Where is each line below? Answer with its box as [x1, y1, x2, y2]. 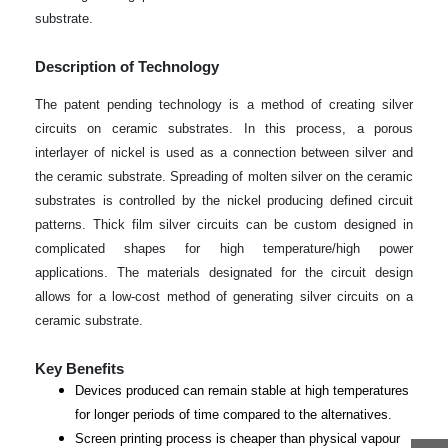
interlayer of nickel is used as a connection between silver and [35, 144, 413, 160]
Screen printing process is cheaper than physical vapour [75, 430, 400, 446]
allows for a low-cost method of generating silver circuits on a [35, 288, 413, 304]
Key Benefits [35, 360, 124, 377]
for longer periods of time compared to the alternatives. [75, 406, 392, 422]
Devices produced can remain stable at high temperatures [75, 382, 409, 398]
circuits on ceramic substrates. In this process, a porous [35, 120, 413, 136]
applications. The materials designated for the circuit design [35, 264, 413, 280]
